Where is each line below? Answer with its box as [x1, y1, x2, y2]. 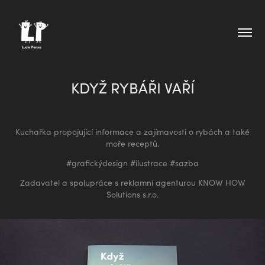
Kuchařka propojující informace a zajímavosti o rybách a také [15, 125, 250, 137]
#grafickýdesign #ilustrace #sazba [66, 157, 199, 169]
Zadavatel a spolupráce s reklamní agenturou [20, 176, 198, 188]
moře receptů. [106, 137, 159, 149]
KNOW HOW [198, 176, 245, 188]
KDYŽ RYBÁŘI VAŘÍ [70, 77, 195, 98]
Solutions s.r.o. [106, 188, 159, 200]
